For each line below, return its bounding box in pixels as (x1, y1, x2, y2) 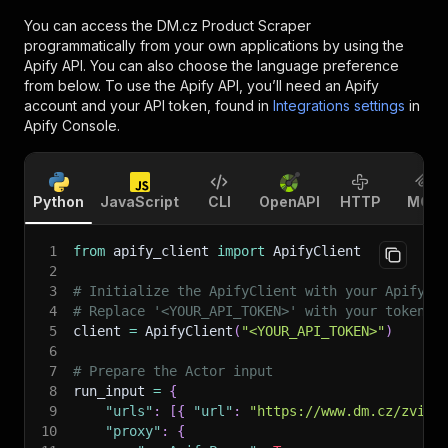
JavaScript (100, 193, 179, 210)
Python (33, 193, 84, 210)
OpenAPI (259, 193, 320, 210)
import (217, 243, 265, 259)
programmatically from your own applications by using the (24, 37, 404, 54)
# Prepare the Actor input (73, 363, 273, 379)
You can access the (24, 17, 157, 34)
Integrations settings (273, 97, 405, 114)
